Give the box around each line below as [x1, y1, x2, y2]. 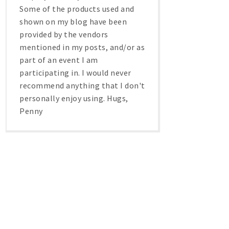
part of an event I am [19, 54, 98, 65]
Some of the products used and [19, 3, 134, 14]
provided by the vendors [19, 29, 108, 39]
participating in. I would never [19, 67, 131, 78]
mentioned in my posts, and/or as [19, 41, 145, 52]
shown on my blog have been [19, 16, 127, 27]
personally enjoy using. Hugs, [19, 93, 128, 103]
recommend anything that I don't [19, 80, 145, 90]
